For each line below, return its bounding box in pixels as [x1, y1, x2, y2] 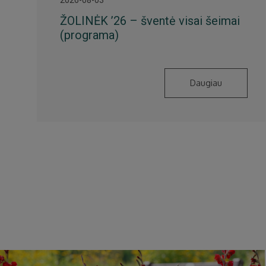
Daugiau [190, 77, 223, 88]
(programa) [59, 27, 119, 42]
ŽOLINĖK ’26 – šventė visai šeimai [59, 13, 240, 28]
